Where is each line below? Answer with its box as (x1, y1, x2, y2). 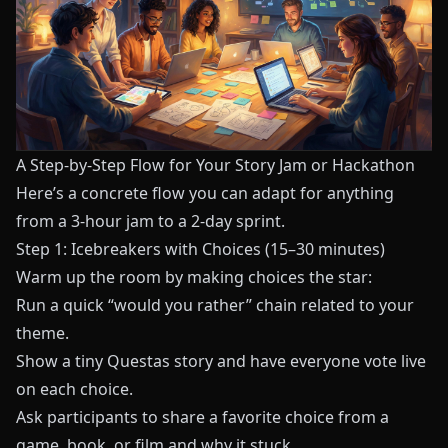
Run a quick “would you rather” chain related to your (16, 294, 414, 317)
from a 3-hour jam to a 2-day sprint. (16, 210, 285, 233)
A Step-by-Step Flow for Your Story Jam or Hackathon (16, 154, 415, 177)
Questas (107, 350, 170, 373)
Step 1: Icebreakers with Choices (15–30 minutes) (16, 238, 385, 261)
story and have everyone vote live (170, 350, 426, 373)
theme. (16, 322, 69, 345)
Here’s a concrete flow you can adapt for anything (16, 182, 394, 205)
